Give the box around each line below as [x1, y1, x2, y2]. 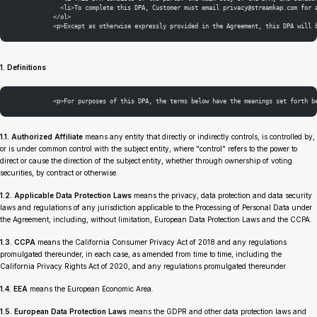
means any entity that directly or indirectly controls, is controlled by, [83, 132, 315, 141]
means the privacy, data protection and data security [132, 190, 312, 200]
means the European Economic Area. [28, 284, 154, 293]
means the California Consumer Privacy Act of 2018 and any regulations [35, 237, 287, 246]
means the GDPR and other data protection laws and [127, 306, 306, 316]
